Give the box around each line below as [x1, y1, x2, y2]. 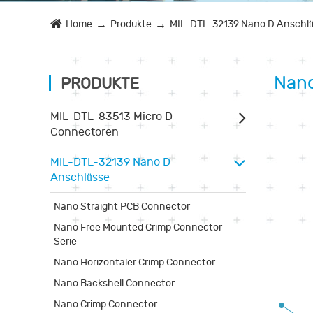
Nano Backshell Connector [54, 277, 175, 289]
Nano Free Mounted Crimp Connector [54, 221, 222, 233]
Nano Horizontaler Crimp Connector [54, 256, 215, 268]
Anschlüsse [50, 170, 110, 184]
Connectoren [50, 125, 119, 138]
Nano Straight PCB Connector [54, 200, 190, 212]
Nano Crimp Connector [54, 298, 157, 310]
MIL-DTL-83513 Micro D [50, 110, 173, 123]
